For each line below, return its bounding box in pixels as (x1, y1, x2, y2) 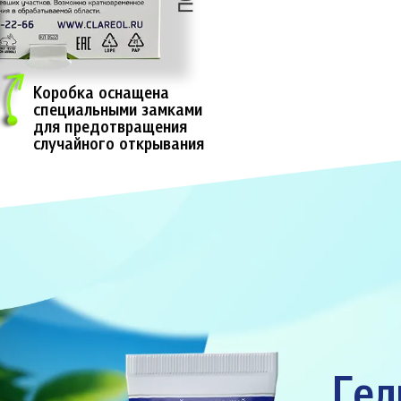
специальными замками (32, 103, 202, 121)
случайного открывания (32, 137, 204, 155)
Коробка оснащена (32, 86, 169, 104)
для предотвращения (32, 120, 187, 138)
